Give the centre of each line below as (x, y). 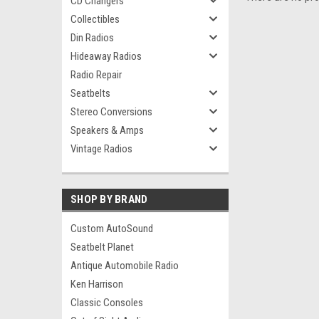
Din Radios (92, 38)
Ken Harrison (97, 284)
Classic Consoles (107, 303)
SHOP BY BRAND (109, 199)
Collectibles (95, 19)
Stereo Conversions (111, 112)
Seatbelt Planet (102, 247)
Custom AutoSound (112, 229)
